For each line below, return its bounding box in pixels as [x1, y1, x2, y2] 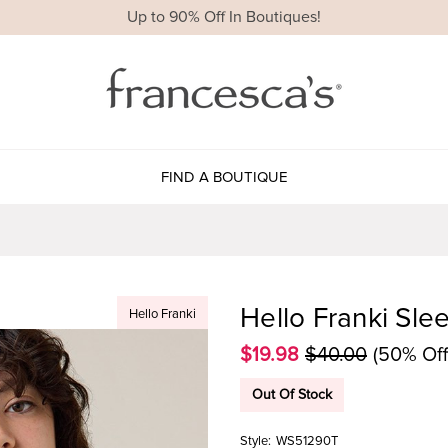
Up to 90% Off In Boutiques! [127, 7, 321, 28]
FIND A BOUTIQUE [160, 167, 288, 186]
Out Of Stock [252, 385, 332, 403]
